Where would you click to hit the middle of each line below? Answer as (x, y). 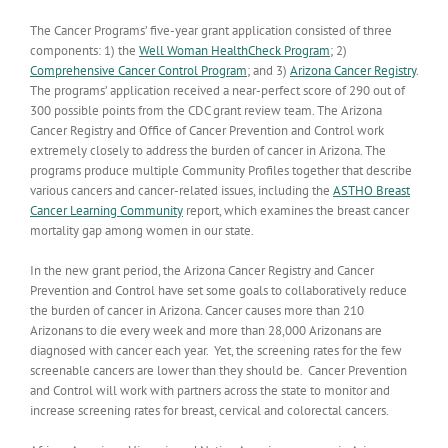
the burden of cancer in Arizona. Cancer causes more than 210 (197, 310)
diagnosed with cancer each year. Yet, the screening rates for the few (216, 350)
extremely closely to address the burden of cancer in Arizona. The (208, 150)
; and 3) (268, 70)
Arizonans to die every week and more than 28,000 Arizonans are (206, 330)
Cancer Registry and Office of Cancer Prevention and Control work (207, 130)
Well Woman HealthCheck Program (234, 50)
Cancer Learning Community (106, 210)
